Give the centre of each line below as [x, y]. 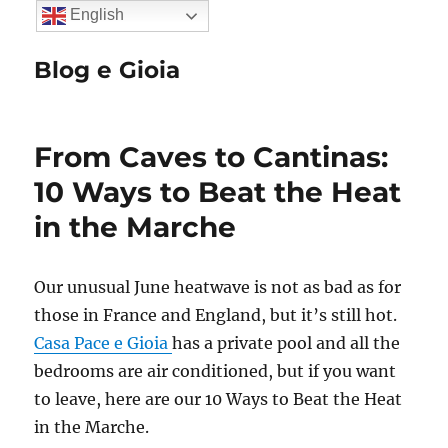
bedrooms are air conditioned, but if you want [215, 371]
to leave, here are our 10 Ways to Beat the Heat [218, 399]
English [94, 15]
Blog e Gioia [107, 70]
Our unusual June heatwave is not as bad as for [218, 287]
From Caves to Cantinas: [211, 157]
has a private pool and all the [286, 343]
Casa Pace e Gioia [103, 343]
